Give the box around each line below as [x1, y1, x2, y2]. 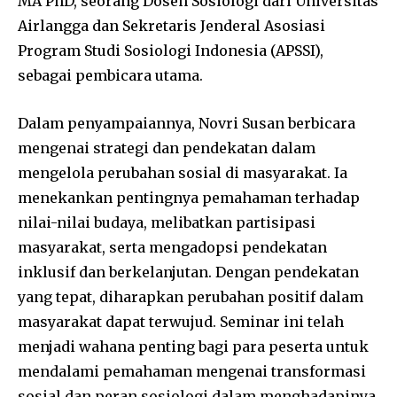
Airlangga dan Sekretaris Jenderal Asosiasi [18, 16, 325, 35]
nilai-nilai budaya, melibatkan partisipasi [18, 213, 315, 231]
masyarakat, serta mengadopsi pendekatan [18, 237, 327, 256]
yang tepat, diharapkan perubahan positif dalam [18, 287, 363, 306]
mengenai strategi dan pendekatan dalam [18, 138, 315, 157]
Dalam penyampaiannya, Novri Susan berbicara [18, 113, 355, 132]
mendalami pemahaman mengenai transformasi [18, 362, 366, 380]
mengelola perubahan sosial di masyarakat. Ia [18, 163, 347, 182]
